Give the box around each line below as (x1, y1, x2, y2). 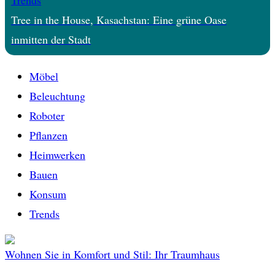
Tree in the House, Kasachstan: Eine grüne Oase (11, 12, 227, 27)
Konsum (29, 186, 66, 201)
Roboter (29, 107, 64, 123)
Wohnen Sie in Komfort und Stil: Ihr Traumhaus (5, 246, 220, 261)
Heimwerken (29, 147, 85, 162)
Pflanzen (29, 127, 68, 142)
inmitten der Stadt (11, 31, 91, 47)
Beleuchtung (29, 88, 85, 103)
